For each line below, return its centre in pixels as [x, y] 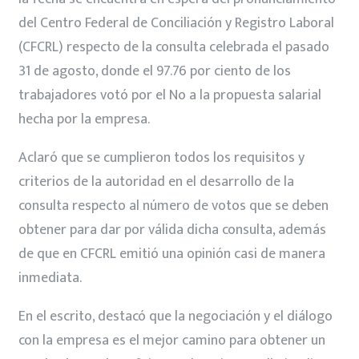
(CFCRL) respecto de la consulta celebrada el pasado [174, 47]
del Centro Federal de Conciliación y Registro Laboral [176, 23]
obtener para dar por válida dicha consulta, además [172, 230]
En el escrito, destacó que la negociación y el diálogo [175, 316]
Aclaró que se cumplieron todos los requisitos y [161, 157]
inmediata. [50, 278]
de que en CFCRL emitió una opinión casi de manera [172, 254]
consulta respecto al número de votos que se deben [173, 206]
